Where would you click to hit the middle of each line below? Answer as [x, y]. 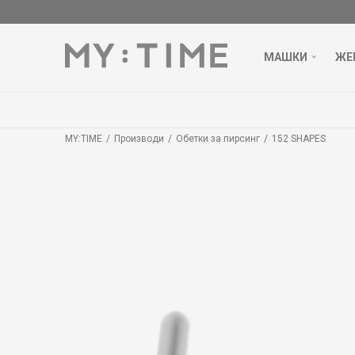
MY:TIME [84, 139]
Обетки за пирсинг [218, 139]
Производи [139, 139]
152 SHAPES [299, 139]
